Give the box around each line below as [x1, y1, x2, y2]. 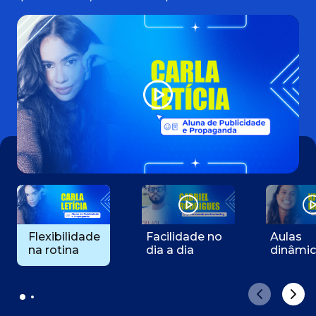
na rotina [28, 243, 79, 257]
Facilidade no [145, 230, 222, 244]
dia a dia [145, 243, 194, 257]
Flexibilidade [28, 230, 100, 244]
